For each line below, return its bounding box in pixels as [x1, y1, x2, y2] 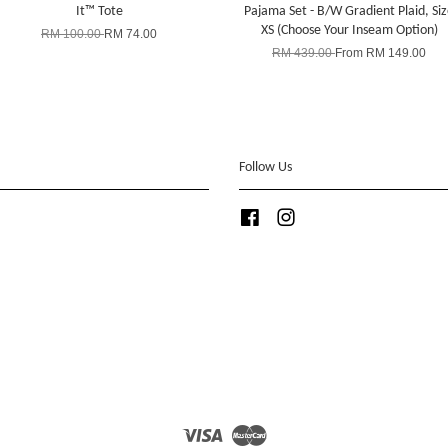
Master [266, 422, 304, 437]
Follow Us [239, 159, 292, 175]
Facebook [261, 207, 315, 222]
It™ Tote [75, 3, 123, 19]
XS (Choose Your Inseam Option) [260, 22, 438, 38]
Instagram [297, 207, 351, 222]
